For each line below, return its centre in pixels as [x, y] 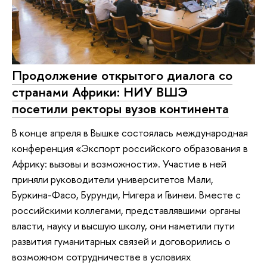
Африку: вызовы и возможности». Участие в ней [119, 163]
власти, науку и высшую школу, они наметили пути [123, 225]
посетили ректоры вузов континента [120, 109]
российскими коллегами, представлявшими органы [126, 210]
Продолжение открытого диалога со [122, 75]
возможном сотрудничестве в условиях [101, 256]
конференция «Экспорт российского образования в [130, 148]
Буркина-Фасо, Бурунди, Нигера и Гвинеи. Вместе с [126, 194]
